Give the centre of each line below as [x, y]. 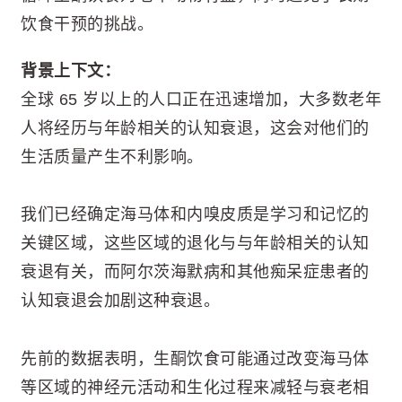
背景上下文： [70, 71]
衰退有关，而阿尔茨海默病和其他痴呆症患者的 [195, 272]
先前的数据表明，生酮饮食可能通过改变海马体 [195, 358]
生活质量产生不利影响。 [112, 157]
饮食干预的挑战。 [87, 24]
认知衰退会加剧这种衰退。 [120, 301]
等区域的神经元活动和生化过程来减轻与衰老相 [195, 387]
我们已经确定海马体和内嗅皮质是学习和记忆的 [195, 215]
